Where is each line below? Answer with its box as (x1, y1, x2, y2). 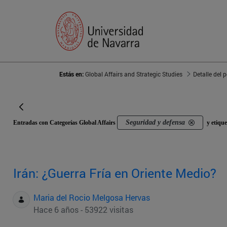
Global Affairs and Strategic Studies (85, 70, 182, 79)
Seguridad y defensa (126, 119, 185, 127)
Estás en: (59, 70, 85, 79)
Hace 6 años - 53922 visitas (33, 204, 133, 215)
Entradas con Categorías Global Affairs (13, 119, 117, 127)
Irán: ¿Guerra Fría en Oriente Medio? (13, 165, 216, 182)
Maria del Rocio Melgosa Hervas (33, 192, 150, 203)
